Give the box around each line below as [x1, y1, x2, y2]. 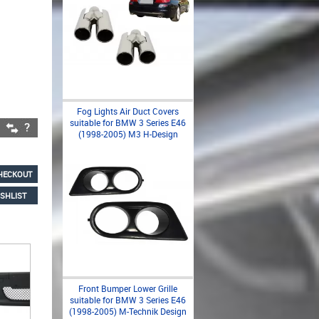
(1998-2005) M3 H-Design [78, 128, 178, 140]
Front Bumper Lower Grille [78, 283, 177, 294]
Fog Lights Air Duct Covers [77, 105, 179, 117]
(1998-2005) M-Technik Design [69, 305, 187, 317]
